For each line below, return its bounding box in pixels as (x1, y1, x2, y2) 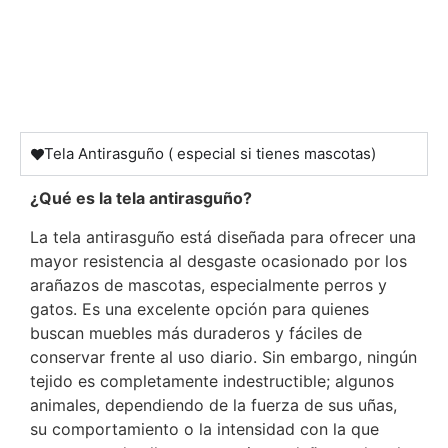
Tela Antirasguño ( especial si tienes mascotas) (44, 144, 376, 164)
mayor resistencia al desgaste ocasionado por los (30, 250, 407, 271)
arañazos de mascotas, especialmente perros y (30, 274, 387, 295)
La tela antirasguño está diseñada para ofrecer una (30, 226, 416, 247)
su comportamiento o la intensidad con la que (30, 418, 379, 439)
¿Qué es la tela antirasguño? (30, 188, 252, 209)
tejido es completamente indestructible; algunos (30, 370, 394, 391)
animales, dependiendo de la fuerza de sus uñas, (30, 394, 397, 415)
